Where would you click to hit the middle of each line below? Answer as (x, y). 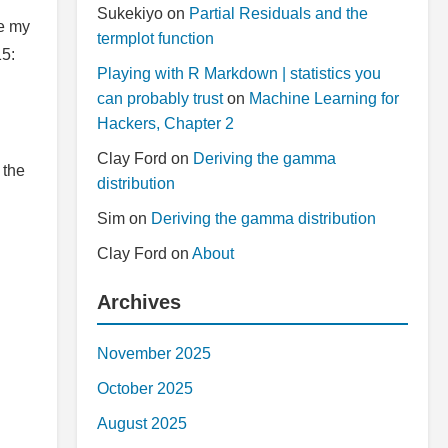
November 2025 (154, 353)
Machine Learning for (324, 98)
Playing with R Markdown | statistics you (239, 73)
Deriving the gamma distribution (263, 218)
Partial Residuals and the (278, 13)
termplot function (155, 38)
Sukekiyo (130, 13)
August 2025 (142, 423)
